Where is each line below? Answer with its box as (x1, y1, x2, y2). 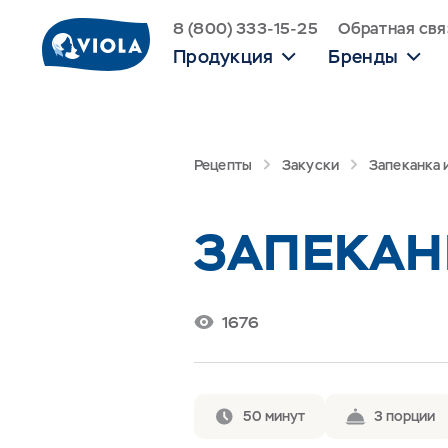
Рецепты (194, 156, 252, 174)
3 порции (374, 406, 435, 425)
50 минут (243, 406, 305, 425)
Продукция (173, 45, 274, 68)
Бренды (328, 45, 399, 68)
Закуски (281, 156, 339, 174)
